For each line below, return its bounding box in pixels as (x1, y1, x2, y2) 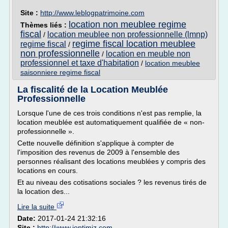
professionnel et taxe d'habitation (20, 59, 139, 67)
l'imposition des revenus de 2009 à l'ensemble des (17, 148, 180, 156)
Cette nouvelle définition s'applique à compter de (17, 139, 174, 147)
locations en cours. (17, 166, 78, 175)
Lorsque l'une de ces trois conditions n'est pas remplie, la (17, 109, 202, 117)
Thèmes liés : (20, 21, 69, 29)
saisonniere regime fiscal (20, 68, 100, 76)
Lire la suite (17, 203, 56, 211)
